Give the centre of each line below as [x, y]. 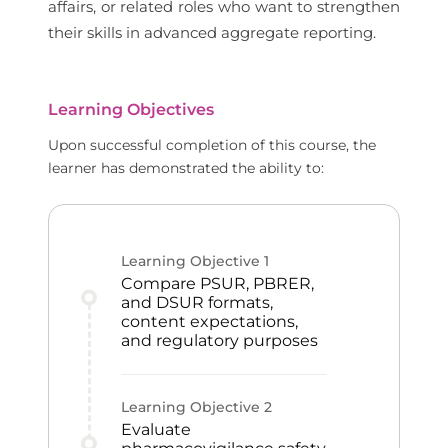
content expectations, [209, 321]
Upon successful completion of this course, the [212, 145]
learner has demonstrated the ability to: [186, 168]
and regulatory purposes [219, 340]
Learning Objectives [131, 109]
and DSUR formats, [197, 302]
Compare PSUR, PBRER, [217, 283]
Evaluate [156, 429]
